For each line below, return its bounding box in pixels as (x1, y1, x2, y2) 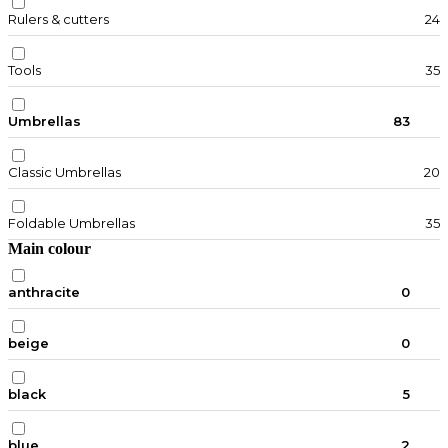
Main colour (8, 240, 91, 258)
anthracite (8, 284, 80, 301)
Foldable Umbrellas (8, 215, 135, 232)
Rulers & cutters (8, 11, 109, 28)
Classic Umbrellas (8, 164, 121, 181)
